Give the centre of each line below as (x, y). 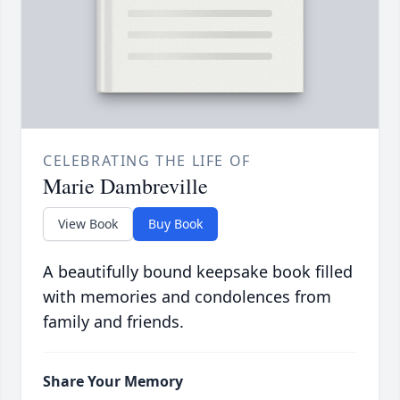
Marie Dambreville (125, 186)
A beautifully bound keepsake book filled (198, 272)
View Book (88, 224)
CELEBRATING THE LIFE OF (147, 161)
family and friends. (113, 322)
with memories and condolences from (187, 297)
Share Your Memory (113, 382)
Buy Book (175, 224)
